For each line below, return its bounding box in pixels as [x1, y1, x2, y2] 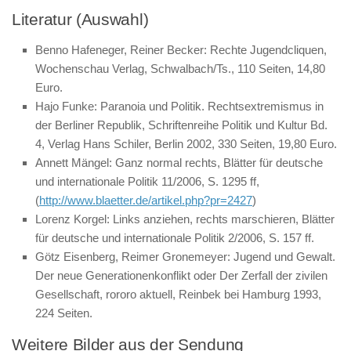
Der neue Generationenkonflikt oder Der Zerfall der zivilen [35, 269, 327, 282]
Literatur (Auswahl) [12, 10, 149, 28]
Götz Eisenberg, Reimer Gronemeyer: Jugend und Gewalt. [35, 250, 335, 263]
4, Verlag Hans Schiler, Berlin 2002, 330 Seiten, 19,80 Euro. [35, 137, 337, 150]
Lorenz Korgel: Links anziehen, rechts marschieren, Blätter [35, 212, 335, 226]
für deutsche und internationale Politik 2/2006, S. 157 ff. [35, 231, 314, 244]
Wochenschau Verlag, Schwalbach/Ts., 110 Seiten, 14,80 [35, 62, 325, 75]
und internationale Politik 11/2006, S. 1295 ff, [35, 175, 259, 188]
